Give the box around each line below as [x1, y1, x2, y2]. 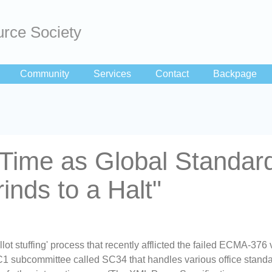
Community [20, 69, 69, 79]
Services [93, 69, 131, 79]
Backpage [213, 69, 257, 79]
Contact [155, 69, 189, 79]
